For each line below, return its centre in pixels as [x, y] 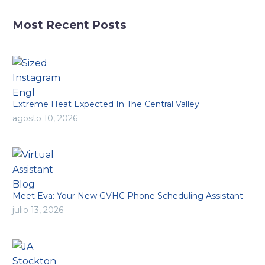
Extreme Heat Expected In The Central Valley [106, 104]
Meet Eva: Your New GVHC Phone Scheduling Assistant [128, 196]
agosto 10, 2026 [45, 119]
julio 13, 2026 [38, 210]
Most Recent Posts [70, 25]
